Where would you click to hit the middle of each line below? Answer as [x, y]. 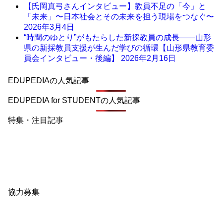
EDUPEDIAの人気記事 [49, 80]
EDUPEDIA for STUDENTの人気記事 [74, 100]
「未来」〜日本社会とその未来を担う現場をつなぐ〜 [119, 16]
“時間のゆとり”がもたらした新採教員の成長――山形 [117, 37]
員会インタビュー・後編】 [72, 58]
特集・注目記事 [36, 120]
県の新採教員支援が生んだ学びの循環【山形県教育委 [119, 48]
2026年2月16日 [148, 58]
